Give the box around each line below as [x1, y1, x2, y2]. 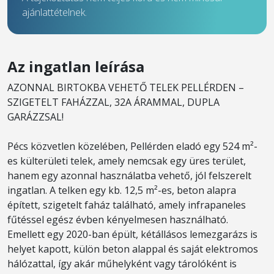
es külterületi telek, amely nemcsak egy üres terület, [7, 154, 246, 168]
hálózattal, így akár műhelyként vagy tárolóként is [7, 257, 237, 270]
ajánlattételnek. [22, 6, 87, 19]
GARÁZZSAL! [7, 110, 64, 124]
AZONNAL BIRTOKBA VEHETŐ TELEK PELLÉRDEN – [7, 81, 244, 94]
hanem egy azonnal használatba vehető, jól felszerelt [7, 169, 251, 182]
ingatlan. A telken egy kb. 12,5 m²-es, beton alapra [7, 183, 236, 197]
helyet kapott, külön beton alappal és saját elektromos [7, 242, 258, 256]
